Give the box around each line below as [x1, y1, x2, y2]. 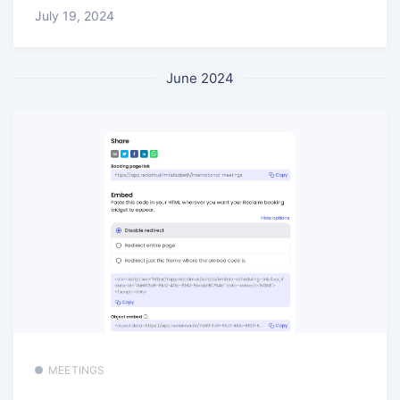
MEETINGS [48, 363, 105, 378]
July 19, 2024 [35, 7, 114, 23]
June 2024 [166, 69, 234, 87]
